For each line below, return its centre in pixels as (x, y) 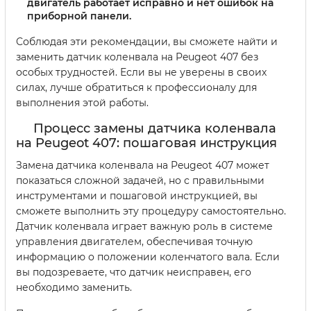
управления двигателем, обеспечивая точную (134, 241)
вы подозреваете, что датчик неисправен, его (134, 272)
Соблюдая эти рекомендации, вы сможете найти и (147, 41)
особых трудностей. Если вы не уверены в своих (141, 72)
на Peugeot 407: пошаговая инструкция (146, 143)
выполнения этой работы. (82, 102)
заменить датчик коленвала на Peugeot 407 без (137, 57)
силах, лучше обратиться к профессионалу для (136, 87)
